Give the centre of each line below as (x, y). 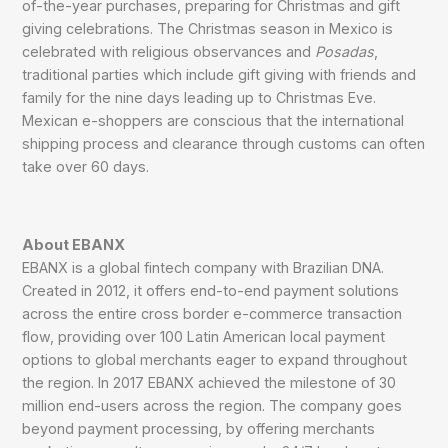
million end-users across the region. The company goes (212, 405)
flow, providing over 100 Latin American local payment (204, 336)
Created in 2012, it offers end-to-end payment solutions (211, 290)
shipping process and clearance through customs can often (224, 143)
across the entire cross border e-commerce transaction (212, 313)
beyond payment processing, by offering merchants (199, 428)
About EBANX (74, 244)
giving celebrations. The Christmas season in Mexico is (208, 28)
